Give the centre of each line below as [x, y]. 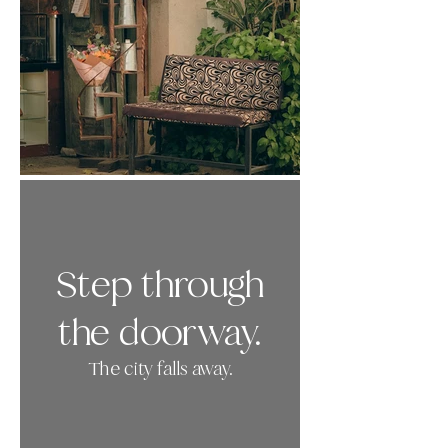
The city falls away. [160, 369]
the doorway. [160, 333]
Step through [160, 284]
